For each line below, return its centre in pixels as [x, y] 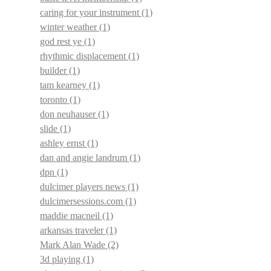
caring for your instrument [91, 12]
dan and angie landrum [85, 157]
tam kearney [64, 85]
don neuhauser [69, 114]
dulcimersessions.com [83, 201]
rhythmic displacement [84, 56]
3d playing [61, 259]
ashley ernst [64, 143]
